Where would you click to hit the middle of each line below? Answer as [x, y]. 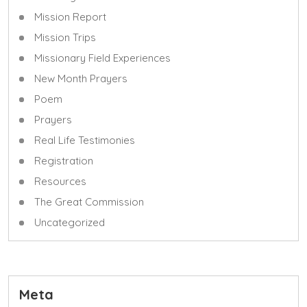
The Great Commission [89, 201]
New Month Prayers [81, 78]
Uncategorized [70, 222]
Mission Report [70, 16]
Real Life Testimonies [85, 140]
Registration [64, 160]
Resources [60, 181]
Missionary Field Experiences [102, 58]
